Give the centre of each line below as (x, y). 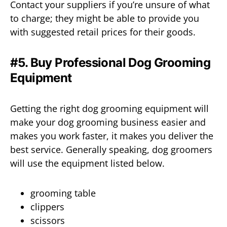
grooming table (63, 193)
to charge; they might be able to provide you (105, 18)
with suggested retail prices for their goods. (103, 32)
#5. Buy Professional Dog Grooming (110, 62)
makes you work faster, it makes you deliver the (112, 136)
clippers (47, 206)
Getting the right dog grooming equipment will (109, 108)
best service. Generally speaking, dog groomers (111, 149)
